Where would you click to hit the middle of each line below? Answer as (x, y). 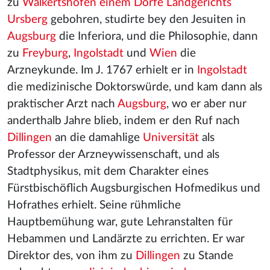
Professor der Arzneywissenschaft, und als (113, 155)
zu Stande (207, 256)
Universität (171, 138)
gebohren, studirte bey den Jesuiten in (147, 20)
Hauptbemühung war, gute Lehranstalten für (120, 222)
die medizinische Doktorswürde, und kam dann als (135, 87)
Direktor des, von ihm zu (71, 256)
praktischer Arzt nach (62, 104)
